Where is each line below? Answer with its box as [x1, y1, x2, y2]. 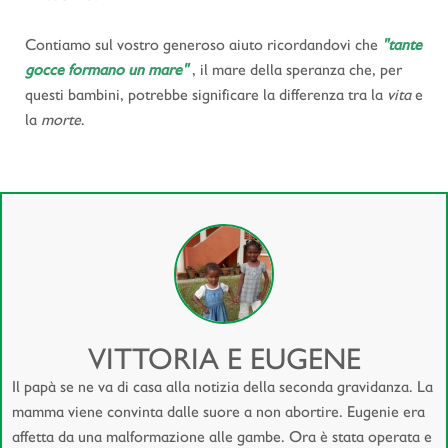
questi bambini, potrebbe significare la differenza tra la [25, 85, 387, 104]
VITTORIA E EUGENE [87, 342, 361, 376]
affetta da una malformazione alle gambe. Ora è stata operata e [12, 427, 432, 446]
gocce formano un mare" [25, 60, 188, 79]
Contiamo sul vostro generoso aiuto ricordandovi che [25, 35, 382, 54]
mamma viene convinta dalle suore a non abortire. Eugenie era [12, 402, 425, 421]
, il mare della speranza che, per [188, 60, 402, 79]
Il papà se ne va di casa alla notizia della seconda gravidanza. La [12, 377, 433, 396]
